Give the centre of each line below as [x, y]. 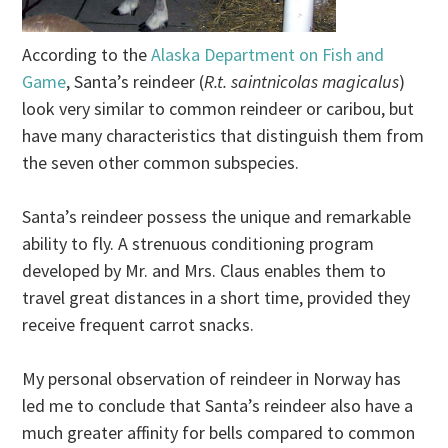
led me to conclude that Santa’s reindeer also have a [218, 406]
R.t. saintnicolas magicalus [302, 82]
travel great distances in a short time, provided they [216, 298]
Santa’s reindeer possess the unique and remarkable [217, 217]
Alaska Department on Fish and [268, 55]
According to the [87, 55]
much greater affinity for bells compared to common [219, 433]
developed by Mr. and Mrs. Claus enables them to [204, 271]
